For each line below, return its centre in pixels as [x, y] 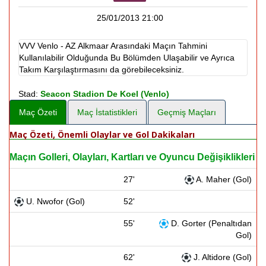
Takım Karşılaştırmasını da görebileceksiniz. [102, 69]
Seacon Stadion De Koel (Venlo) [105, 94]
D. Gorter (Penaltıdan [210, 223]
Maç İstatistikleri [107, 112]
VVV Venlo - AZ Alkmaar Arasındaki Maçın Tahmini [113, 46]
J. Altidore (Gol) [221, 257]
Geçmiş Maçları [187, 112]
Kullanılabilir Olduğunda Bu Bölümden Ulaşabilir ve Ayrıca [127, 58]
